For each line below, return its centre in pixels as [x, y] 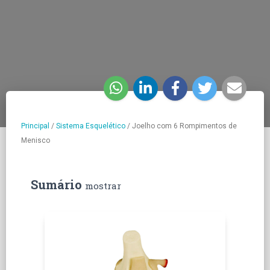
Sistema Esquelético [91, 126]
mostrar [103, 185]
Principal [35, 126]
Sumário [58, 184]
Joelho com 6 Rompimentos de [184, 126]
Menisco [36, 140]
